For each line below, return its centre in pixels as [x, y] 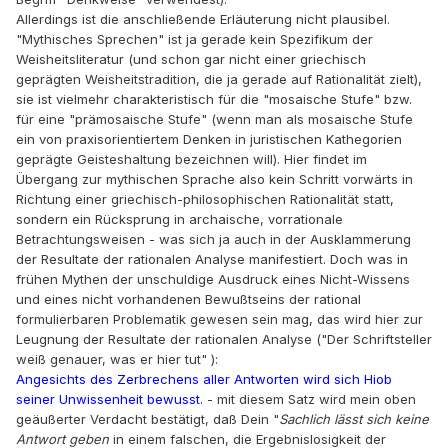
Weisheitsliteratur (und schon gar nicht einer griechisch [191, 59]
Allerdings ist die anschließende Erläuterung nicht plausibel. [203, 19]
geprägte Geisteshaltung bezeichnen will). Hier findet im [191, 159]
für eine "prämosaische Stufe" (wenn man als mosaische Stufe [214, 119]
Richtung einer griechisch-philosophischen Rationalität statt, [205, 199]
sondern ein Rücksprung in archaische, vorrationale [179, 219]
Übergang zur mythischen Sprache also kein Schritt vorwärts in [214, 179]
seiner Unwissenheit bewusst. [109, 399]
